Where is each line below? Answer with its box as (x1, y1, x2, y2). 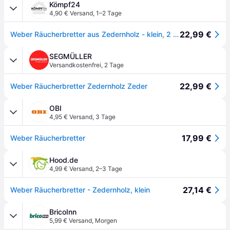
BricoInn (49, 207, 76, 216)
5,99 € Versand (49, 217, 92, 224)
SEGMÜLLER (49, 52, 92, 61)
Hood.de (49, 156, 78, 164)
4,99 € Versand (49, 165, 92, 172)
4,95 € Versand (49, 113, 92, 121)
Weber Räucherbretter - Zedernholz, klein (10, 185, 150, 194)
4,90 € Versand (49, 9, 93, 17)
